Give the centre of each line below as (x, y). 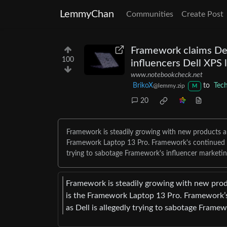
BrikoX (143, 86)
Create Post (202, 14)
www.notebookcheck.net (167, 75)
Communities (150, 14)
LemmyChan (87, 14)
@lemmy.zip (169, 86)
